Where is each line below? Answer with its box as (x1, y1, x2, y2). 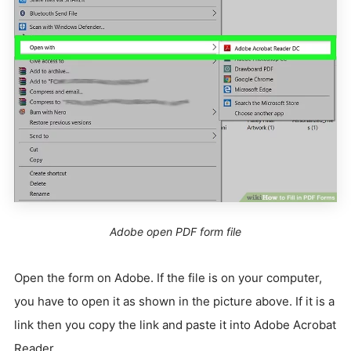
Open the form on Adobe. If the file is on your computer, (14, 270, 322, 286)
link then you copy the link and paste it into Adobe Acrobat (14, 317, 336, 333)
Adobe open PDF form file (110, 225, 241, 239)
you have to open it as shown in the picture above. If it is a (14, 294, 335, 309)
